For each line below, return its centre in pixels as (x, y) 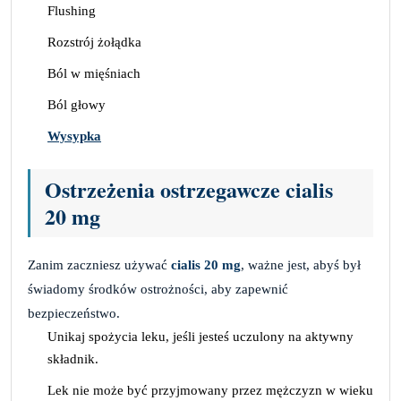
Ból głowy (77, 105)
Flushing (72, 11)
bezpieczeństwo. (74, 313)
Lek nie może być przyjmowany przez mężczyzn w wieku (210, 390)
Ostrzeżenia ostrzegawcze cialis (189, 189)
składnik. (73, 359)
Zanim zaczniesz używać (98, 265)
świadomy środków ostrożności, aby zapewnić (158, 289)
